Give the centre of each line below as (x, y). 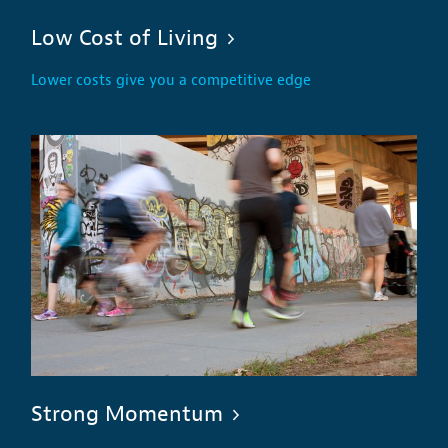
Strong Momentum (127, 413)
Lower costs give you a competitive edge (171, 80)
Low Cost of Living (125, 37)
